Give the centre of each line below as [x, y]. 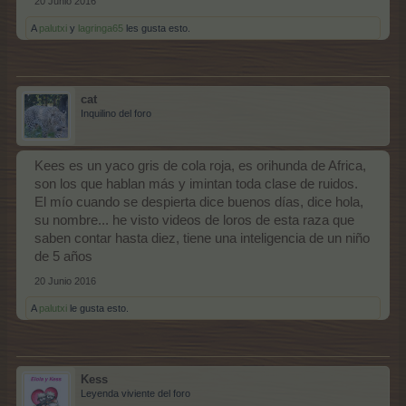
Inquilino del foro [116, 113]
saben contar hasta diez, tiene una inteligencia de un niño [202, 238]
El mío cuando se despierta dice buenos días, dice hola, [199, 202]
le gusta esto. [98, 308]
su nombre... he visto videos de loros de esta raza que [194, 220]
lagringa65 [101, 28]
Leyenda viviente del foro [135, 393]
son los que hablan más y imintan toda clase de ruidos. [196, 184]
